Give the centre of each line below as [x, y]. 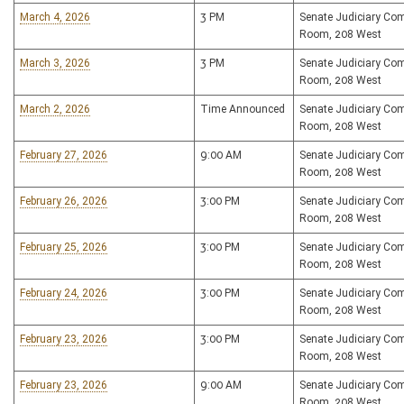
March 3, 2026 [55, 63]
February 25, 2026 [64, 247]
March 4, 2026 [55, 17]
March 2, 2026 [55, 109]
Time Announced [243, 109]
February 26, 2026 [64, 201]
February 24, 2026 [64, 293]
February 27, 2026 [64, 155]
